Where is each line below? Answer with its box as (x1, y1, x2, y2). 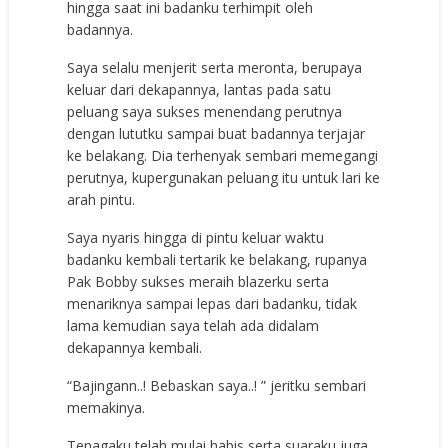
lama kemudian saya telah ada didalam (67, 316, 320, 336)
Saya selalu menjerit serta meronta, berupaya (67, 58, 363, 78)
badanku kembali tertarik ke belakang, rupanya (67, 250, 368, 270)
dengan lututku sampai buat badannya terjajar (67, 124, 366, 144)
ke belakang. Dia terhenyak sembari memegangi (67, 146, 379, 166)
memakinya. (67, 398, 146, 418)
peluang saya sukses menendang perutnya (67, 102, 343, 122)
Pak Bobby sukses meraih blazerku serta (67, 272, 330, 292)
